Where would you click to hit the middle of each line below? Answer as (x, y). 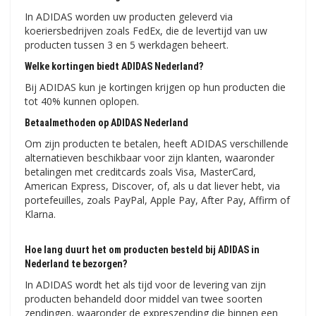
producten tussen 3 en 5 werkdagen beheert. (127, 45)
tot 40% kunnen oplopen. (82, 102)
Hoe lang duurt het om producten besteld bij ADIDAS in (142, 250)
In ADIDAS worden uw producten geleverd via (129, 17)
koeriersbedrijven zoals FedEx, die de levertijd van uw (146, 31)
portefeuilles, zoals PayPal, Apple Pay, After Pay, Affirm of (157, 200)
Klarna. (40, 214)
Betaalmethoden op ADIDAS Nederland (107, 123)
